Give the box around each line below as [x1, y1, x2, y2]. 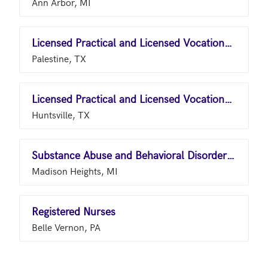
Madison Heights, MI [32, 164, 118, 177]
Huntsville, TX [32, 108, 90, 121]
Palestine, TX [32, 51, 86, 65]
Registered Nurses [32, 203, 115, 218]
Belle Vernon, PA [32, 220, 100, 233]
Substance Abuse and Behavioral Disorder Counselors [227, 147, 234, 162]
